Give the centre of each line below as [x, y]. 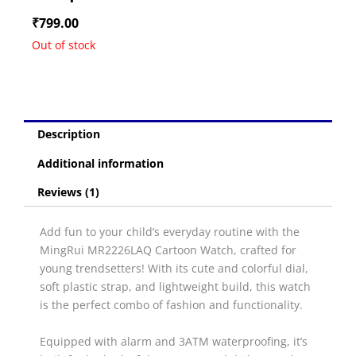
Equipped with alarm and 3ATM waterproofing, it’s [174, 341]
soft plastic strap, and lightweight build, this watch [175, 287]
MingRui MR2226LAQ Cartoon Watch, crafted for [168, 250]
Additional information [100, 163]
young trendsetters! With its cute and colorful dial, [174, 269]
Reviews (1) [68, 192]
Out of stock [64, 44]
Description [68, 134]
